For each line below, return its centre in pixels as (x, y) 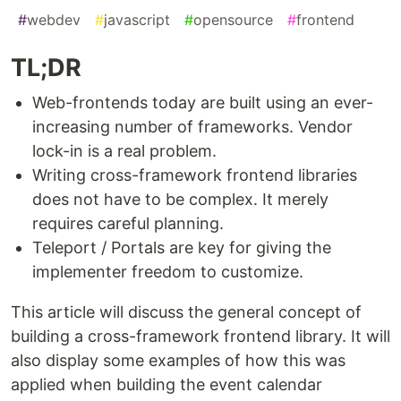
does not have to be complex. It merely (180, 200)
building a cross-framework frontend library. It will (200, 337)
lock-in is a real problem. (124, 151)
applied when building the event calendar (166, 385)
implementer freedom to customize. (168, 272)
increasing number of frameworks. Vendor (192, 127)
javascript (137, 20)
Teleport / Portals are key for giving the (182, 248)
